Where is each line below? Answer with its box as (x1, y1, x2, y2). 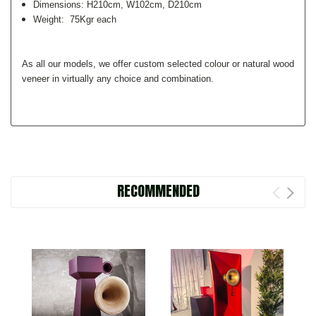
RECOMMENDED (116, 179, 200, 202)
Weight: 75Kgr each (33, 13, 117, 25)
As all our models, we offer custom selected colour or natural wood (22, 58, 294, 69)
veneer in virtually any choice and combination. (22, 73, 214, 84)
